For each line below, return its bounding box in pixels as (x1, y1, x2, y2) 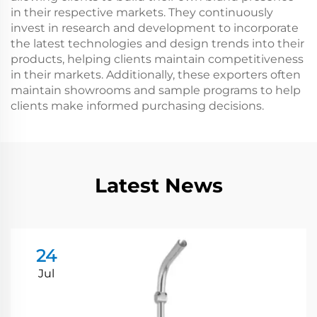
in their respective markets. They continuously (11, 6, 273, 19)
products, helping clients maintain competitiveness (11, 52, 304, 66)
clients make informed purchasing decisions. (11, 99, 264, 113)
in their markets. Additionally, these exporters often (11, 68, 301, 81)
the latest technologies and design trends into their (11, 37, 304, 50)
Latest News (94, 173, 223, 197)
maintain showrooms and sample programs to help (11, 83, 301, 97)
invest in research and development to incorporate (11, 21, 299, 35)
